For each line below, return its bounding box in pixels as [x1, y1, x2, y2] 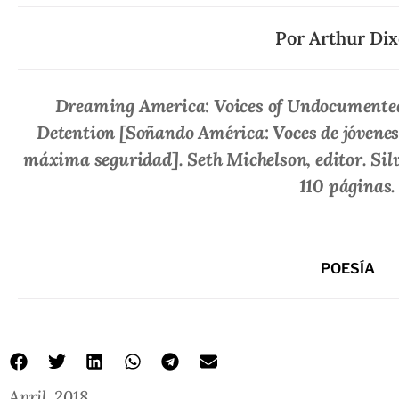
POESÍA [320, 259, 375, 277]
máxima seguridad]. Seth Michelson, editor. [23, 147, 367, 170]
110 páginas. [298, 174, 396, 197]
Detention [36, 120, 119, 143]
